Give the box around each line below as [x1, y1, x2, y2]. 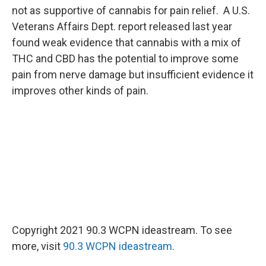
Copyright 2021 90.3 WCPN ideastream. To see [12, 224, 232, 237]
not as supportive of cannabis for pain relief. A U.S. [12, 4, 250, 17]
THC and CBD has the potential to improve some [12, 52, 239, 65]
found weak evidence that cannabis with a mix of [12, 36, 241, 49]
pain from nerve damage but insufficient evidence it [12, 68, 254, 81]
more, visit [12, 240, 63, 253]
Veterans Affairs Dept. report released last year [12, 20, 232, 33]
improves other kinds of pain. [12, 84, 148, 97]
